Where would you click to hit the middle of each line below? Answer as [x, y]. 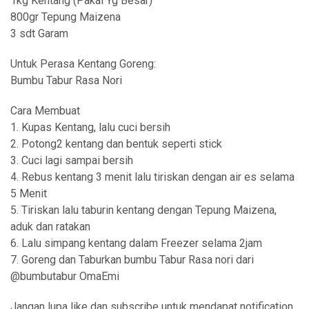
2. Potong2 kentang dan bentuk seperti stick [116, 144]
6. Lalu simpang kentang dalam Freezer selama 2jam [136, 243]
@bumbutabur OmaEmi [65, 276]
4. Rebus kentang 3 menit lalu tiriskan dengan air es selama [152, 177]
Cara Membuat [45, 111]
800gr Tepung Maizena [66, 17]
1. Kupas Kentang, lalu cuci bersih [90, 127]
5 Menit [29, 193]
